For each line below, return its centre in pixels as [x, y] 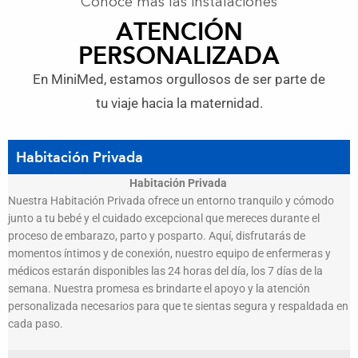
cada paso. [36, 324]
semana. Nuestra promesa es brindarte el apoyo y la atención [159, 289]
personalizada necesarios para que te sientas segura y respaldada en [178, 306]
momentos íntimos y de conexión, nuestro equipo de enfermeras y [169, 254]
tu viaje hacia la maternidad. [179, 103]
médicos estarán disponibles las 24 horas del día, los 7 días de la [165, 271]
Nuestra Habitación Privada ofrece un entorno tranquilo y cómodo [171, 201]
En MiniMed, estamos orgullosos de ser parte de [179, 80]
